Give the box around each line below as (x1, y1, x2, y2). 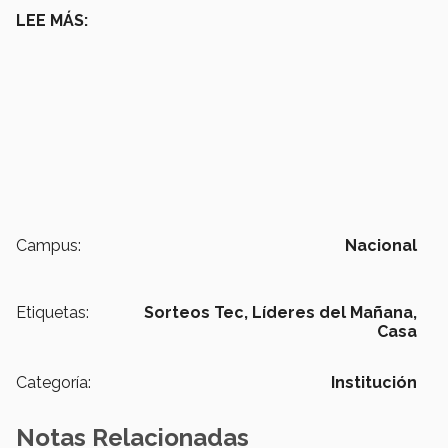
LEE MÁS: (16, 11, 88, 31)
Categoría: (16, 373, 91, 393)
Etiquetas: (16, 303, 89, 323)
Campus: (16, 236, 81, 256)
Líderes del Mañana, (252, 303, 417, 323)
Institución (331, 373, 417, 393)
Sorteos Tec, (144, 303, 248, 323)
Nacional (345, 236, 417, 256)
